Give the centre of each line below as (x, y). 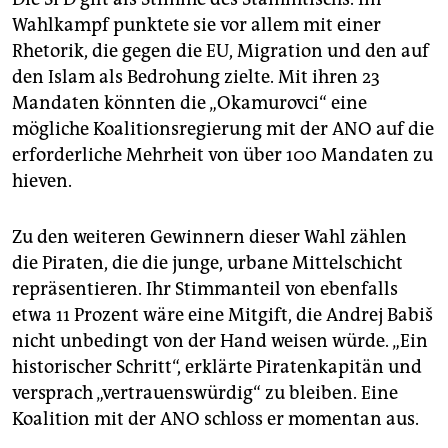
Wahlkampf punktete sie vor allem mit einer (196, 25)
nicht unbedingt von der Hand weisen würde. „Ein (220, 341)
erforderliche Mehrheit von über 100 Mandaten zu (222, 155)
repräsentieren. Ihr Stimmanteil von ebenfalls (205, 289)
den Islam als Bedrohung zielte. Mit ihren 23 (196, 77)
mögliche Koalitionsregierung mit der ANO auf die (223, 129)
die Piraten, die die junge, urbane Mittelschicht (207, 263)
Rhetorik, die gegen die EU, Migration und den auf (220, 51)
